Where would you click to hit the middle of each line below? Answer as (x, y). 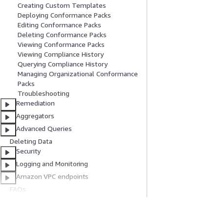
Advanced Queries (44, 129)
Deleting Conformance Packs (62, 35)
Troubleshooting (44, 93)
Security (29, 151)
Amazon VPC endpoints (53, 176)
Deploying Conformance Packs (64, 15)
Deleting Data (31, 141)
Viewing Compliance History (61, 54)
